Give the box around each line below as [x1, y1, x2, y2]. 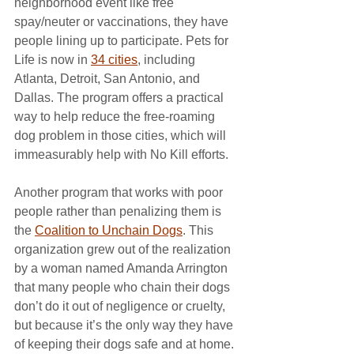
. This [183, 224, 217, 237]
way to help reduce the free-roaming [14, 110, 218, 123]
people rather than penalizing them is [14, 205, 224, 218]
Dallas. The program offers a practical [14, 91, 227, 104]
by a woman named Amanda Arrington [14, 262, 231, 275]
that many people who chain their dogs [14, 281, 233, 294]
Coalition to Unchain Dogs [35, 224, 183, 237]
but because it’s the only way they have [14, 318, 236, 332]
